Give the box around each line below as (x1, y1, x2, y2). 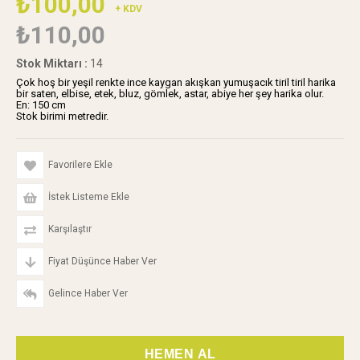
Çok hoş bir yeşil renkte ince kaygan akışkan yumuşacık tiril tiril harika (16, 76, 336, 88)
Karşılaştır (48, 223, 92, 235)
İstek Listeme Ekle (48, 191, 129, 202)
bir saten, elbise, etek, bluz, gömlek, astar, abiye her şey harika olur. (16, 88, 324, 100)
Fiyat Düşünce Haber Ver (48, 256, 157, 267)
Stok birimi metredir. (16, 110, 108, 122)
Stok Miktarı (16, 57, 82, 70)
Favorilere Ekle (48, 159, 112, 170)
